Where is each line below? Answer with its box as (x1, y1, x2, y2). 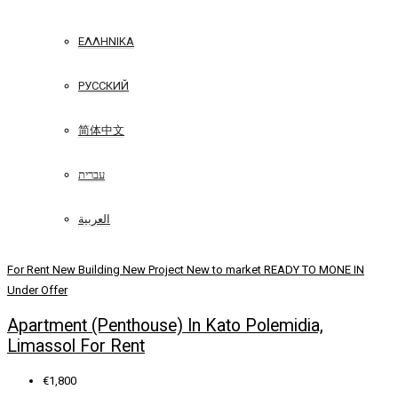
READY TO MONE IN (264, 263, 364, 277)
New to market (187, 263, 264, 277)
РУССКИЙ (78, 79, 129, 92)
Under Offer (7, 283, 68, 298)
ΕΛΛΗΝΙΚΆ (78, 35, 134, 48)
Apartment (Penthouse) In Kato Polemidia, (7, 314, 323, 336)
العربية (78, 212, 110, 226)
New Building (52, 263, 123, 277)
